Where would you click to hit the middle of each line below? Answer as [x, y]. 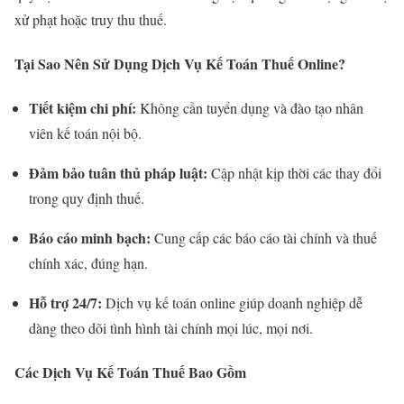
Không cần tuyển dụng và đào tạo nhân [250, 108]
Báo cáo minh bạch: [90, 238]
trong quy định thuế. [87, 198]
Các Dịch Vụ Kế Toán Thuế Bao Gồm [130, 372]
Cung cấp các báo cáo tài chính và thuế [264, 238]
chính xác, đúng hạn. [88, 263]
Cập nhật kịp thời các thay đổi [294, 173]
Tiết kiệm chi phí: [83, 108]
